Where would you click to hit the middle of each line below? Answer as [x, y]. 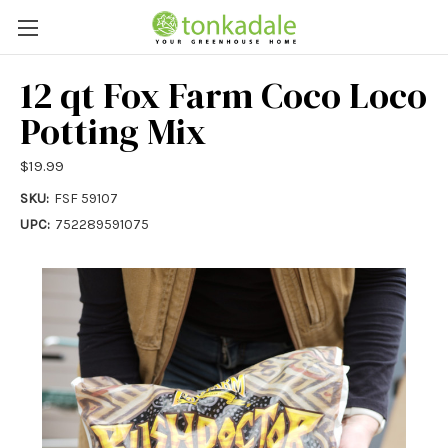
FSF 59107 [85, 198]
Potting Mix [113, 132]
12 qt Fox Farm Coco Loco [223, 96]
